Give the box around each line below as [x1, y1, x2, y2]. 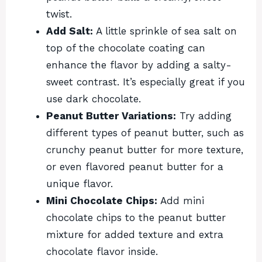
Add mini [157, 195, 204, 207]
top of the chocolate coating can [46, 42, 205, 54]
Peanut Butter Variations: [46, 110, 176, 122]
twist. [46, 8, 72, 20]
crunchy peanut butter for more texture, [46, 144, 243, 156]
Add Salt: [46, 25, 93, 37]
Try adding [176, 110, 232, 122]
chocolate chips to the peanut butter [46, 212, 226, 224]
